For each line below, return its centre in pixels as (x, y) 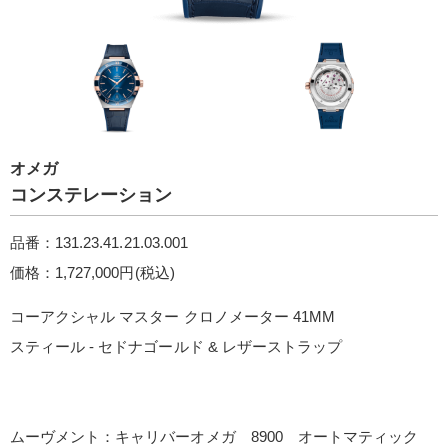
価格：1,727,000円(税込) (92, 272)
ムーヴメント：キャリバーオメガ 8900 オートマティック (214, 436)
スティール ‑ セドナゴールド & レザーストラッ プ (176, 346)
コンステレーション (91, 195)
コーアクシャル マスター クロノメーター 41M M (172, 316)
